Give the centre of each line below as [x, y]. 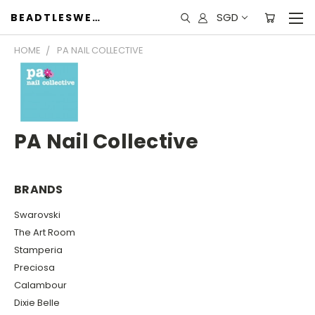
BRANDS [39, 189]
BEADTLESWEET [96, 18]
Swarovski [37, 214]
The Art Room [45, 232]
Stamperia [38, 250]
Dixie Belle [37, 302]
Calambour [40, 285]
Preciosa [34, 267]
